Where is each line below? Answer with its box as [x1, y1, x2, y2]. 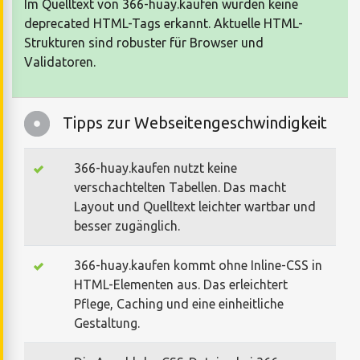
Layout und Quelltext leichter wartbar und [74, 198, 316, 214]
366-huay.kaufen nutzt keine [74, 160, 237, 175]
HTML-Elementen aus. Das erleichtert [74, 276, 288, 292]
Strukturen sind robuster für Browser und [24, 35, 264, 50]
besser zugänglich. [74, 218, 180, 233]
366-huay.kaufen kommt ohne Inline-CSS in [74, 257, 322, 272]
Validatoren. [24, 54, 96, 69]
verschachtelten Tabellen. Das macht [74, 179, 286, 194]
